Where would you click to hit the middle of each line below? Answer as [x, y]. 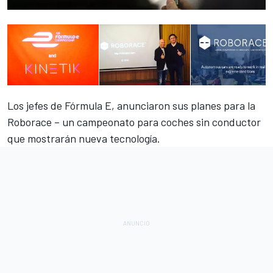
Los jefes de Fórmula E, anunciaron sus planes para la [131, 106]
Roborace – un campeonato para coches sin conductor [134, 122]
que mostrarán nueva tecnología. [84, 139]
